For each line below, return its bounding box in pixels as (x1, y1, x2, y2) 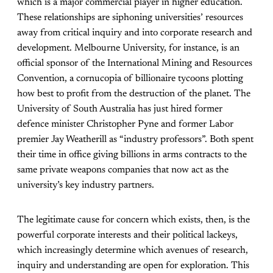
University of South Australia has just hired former (17, 104, 222, 115)
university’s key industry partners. (17, 180, 154, 191)
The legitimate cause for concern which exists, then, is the (17, 215, 250, 225)
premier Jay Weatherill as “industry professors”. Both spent (17, 135, 253, 145)
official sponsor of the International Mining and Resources (17, 58, 252, 69)
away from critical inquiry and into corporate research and (17, 28, 252, 38)
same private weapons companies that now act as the (17, 165, 229, 175)
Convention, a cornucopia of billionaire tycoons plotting (17, 74, 243, 84)
